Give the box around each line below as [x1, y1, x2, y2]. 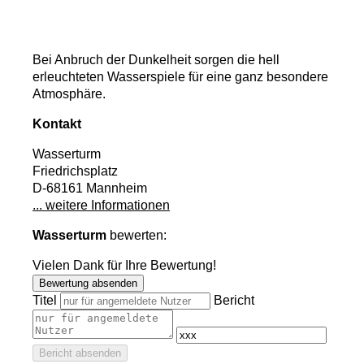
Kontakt [32, 117, 81, 132]
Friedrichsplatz [32, 164, 118, 179]
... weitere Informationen [32, 198, 170, 213]
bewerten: [106, 228, 167, 243]
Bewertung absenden [39, 277, 137, 290]
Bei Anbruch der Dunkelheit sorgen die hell [32, 53, 279, 67]
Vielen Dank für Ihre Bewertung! [32, 258, 216, 273]
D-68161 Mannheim [32, 181, 147, 196]
